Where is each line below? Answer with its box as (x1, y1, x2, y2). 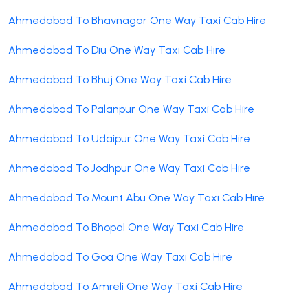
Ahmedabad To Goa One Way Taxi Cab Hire (8, 250, 232, 263)
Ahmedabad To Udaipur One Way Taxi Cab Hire (8, 131, 250, 145)
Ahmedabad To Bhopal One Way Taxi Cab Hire (8, 220, 244, 234)
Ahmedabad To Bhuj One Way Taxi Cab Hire (8, 72, 232, 86)
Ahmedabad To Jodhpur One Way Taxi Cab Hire (8, 161, 250, 175)
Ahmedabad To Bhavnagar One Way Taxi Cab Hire (8, 13, 266, 27)
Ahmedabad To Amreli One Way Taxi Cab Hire (8, 279, 243, 293)
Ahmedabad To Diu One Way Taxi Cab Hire (8, 43, 225, 56)
